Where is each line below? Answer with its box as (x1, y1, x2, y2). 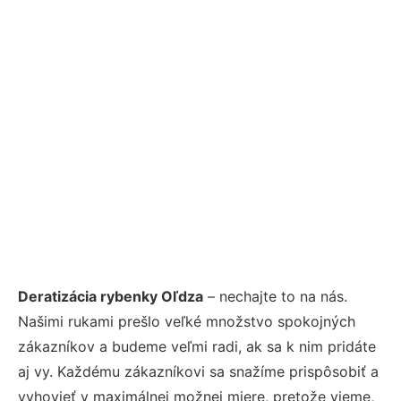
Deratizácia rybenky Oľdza (18, 286, 203, 305)
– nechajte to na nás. (203, 286, 347, 305)
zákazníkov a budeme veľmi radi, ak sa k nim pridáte (18, 337, 376, 355)
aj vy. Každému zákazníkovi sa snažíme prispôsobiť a (18, 362, 379, 380)
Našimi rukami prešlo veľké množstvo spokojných (18, 311, 355, 330)
